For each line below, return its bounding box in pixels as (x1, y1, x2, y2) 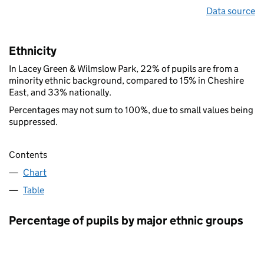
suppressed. (9, 115, 58, 127)
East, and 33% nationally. (9, 86, 111, 98)
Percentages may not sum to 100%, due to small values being (9, 104, 253, 115)
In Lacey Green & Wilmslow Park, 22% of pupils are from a (9, 62, 239, 74)
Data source (206, 5, 255, 16)
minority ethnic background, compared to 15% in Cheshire (9, 74, 244, 86)
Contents (9, 148, 47, 160)
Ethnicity (9, 43, 57, 58)
